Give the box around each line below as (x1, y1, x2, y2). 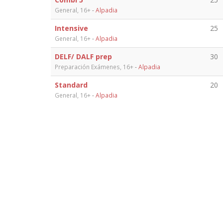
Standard (55, 80, 88, 90)
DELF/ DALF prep (55, 51, 112, 61)
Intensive (55, 23, 88, 33)
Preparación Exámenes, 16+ (55, 62, 133, 71)
